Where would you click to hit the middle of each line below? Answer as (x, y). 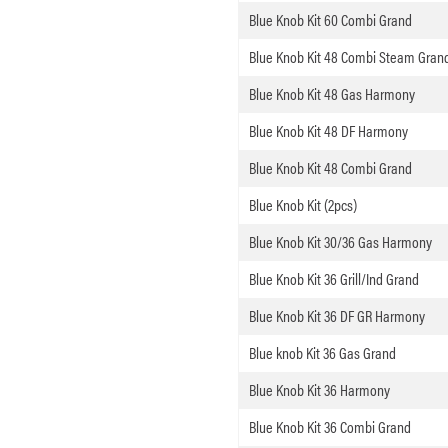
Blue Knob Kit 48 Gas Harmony (331, 94)
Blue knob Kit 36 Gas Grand (322, 353)
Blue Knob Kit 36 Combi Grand (329, 427)
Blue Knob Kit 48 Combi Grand (330, 168)
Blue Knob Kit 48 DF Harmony (328, 131)
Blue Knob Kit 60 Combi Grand (330, 20)
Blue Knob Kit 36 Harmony (319, 390)
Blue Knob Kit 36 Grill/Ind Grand (333, 279)
